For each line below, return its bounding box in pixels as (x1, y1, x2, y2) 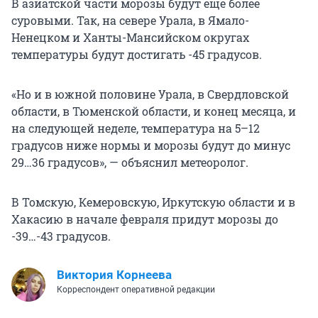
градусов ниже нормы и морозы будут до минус (11, 138, 290, 153)
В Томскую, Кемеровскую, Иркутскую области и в (11, 194, 295, 210)
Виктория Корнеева (57, 268, 172, 283)
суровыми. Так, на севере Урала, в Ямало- (11, 13, 249, 28)
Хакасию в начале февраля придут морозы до (11, 212, 278, 227)
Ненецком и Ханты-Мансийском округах (11, 30, 249, 45)
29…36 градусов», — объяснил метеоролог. (11, 155, 248, 170)
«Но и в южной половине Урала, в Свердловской (11, 87, 289, 102)
